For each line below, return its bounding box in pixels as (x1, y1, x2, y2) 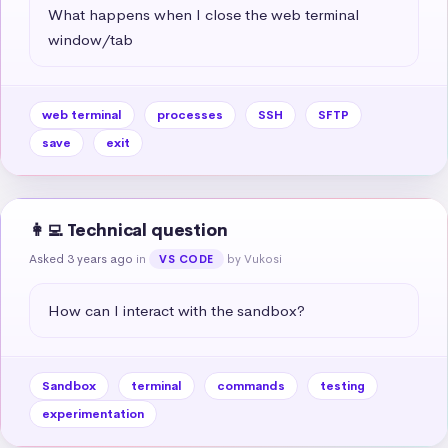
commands (217, 377, 285, 394)
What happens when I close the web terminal (48, 4, 359, 24)
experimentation (42, 405, 144, 422)
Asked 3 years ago (29, 250, 133, 267)
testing (320, 377, 365, 394)
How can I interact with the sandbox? (48, 300, 305, 320)
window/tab (48, 29, 133, 49)
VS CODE (159, 251, 214, 266)
